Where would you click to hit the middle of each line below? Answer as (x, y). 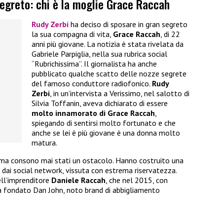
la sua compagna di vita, (72, 34)
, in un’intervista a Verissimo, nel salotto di (120, 93)
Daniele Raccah (78, 180)
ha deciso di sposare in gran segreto (128, 24)
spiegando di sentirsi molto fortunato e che (104, 123)
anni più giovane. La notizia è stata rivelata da (108, 44)
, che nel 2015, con (137, 180)
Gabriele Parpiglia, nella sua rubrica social (99, 54)
